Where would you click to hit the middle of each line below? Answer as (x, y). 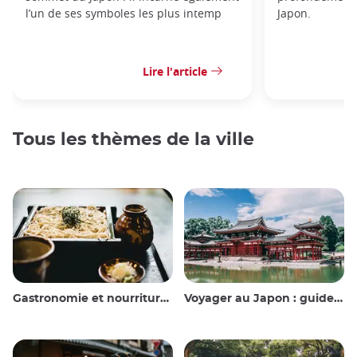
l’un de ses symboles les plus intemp (124, 13)
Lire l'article (175, 71)
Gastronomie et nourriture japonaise (86, 298)
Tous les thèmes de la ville (133, 140)
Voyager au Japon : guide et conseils (259, 298)
